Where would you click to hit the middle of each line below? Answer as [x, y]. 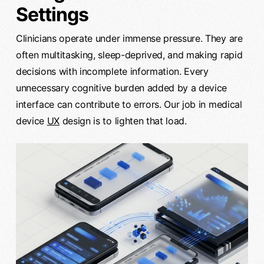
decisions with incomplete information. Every [112, 71]
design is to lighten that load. [123, 121]
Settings [52, 14]
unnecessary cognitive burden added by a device [121, 88]
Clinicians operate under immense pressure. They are [129, 38]
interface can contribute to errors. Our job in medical [129, 104]
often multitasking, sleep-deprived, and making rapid [129, 55]
